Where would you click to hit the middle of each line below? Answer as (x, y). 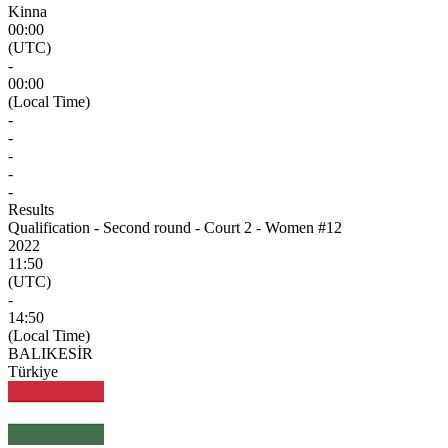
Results (31, 209)
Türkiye (33, 371)
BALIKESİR (50, 353)
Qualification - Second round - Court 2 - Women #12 (175, 227)
